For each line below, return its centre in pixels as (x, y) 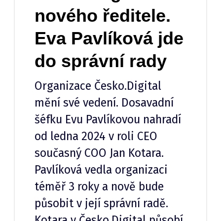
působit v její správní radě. (101, 203)
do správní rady (101, 61)
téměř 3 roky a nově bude (99, 187)
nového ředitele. (103, 16)
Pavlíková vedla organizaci (101, 170)
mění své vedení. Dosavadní (104, 103)
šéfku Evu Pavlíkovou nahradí (108, 120)
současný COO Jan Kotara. (99, 153)
